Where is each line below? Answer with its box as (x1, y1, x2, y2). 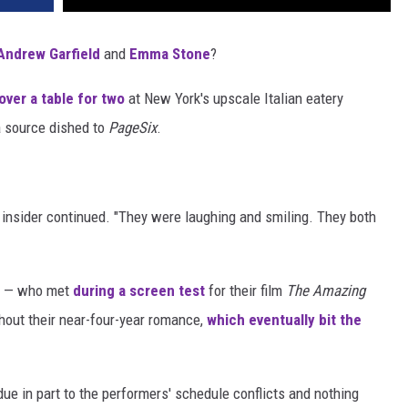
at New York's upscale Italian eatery (125, 89, 343, 108)
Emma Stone (129, 45, 210, 64)
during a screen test (73, 281, 205, 301)
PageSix (108, 118, 157, 138)
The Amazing (286, 281, 365, 301)
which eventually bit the (207, 311, 362, 330)
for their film (205, 281, 286, 301)
